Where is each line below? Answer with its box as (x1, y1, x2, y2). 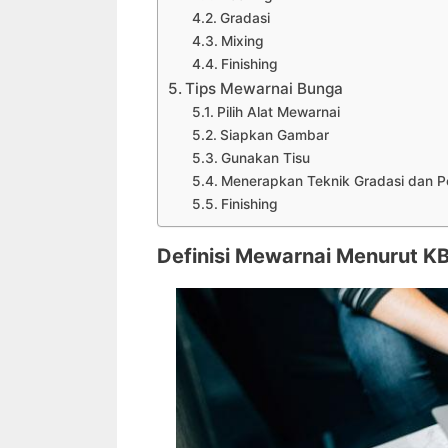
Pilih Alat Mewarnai (216, 104, 340, 121)
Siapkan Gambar (219, 127, 329, 144)
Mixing (220, 33, 264, 50)
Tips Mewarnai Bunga (185, 79, 344, 99)
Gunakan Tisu (220, 150, 310, 167)
